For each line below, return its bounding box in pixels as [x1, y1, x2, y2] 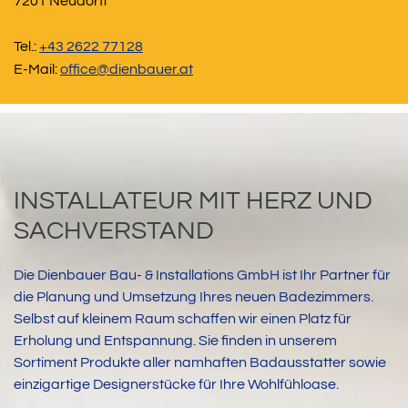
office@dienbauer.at [60, 61, 193, 76]
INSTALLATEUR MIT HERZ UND [14, 187, 372, 214]
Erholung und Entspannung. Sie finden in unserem [14, 332, 337, 348]
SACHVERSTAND [14, 217, 214, 244]
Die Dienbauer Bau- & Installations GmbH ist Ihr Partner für [14, 267, 391, 282]
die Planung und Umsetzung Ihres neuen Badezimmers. [14, 289, 373, 304]
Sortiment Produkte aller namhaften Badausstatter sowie [14, 354, 386, 370]
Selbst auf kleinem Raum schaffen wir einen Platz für [14, 311, 352, 326]
